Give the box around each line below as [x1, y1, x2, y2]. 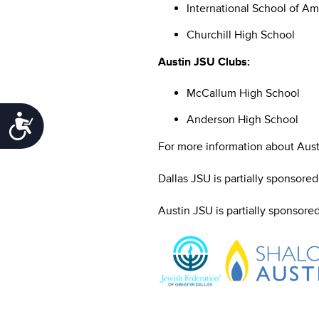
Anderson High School [187, 112, 298, 127]
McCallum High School [187, 85, 300, 100]
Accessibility [34, 113, 118, 132]
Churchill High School [187, 27, 295, 42]
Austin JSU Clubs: [158, 54, 250, 69]
